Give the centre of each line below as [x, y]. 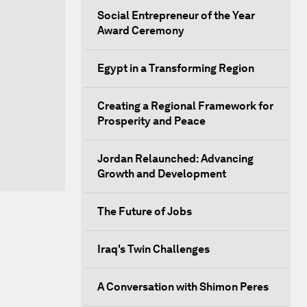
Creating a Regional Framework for [185, 106]
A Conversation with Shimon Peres [183, 287]
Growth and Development [162, 174]
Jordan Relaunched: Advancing [175, 159]
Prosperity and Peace [151, 121]
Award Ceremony [141, 30]
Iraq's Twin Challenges [153, 249]
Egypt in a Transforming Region [176, 68]
